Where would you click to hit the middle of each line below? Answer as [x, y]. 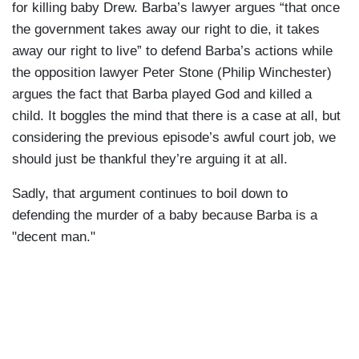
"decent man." [54, 236]
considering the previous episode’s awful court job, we [174, 137]
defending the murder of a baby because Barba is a [165, 215]
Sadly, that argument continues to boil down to [150, 193]
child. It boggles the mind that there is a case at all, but [176, 115]
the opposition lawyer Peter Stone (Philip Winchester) [172, 72]
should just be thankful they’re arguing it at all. [150, 159]
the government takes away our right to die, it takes [166, 29]
